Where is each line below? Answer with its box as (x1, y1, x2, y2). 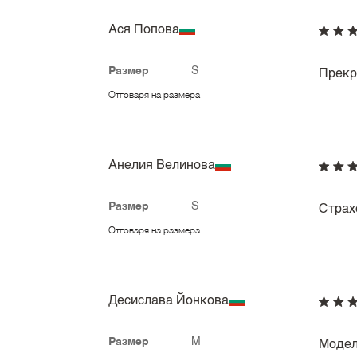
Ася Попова (108, 24, 179, 37)
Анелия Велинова (108, 159, 215, 173)
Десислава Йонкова (108, 295, 229, 308)
